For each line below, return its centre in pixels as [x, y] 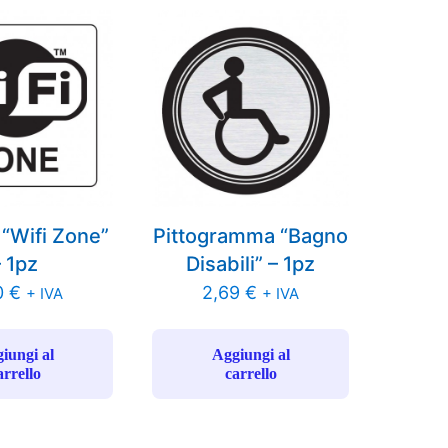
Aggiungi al [250, 355]
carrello [250, 374]
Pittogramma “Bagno [251, 236]
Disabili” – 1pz [251, 264]
